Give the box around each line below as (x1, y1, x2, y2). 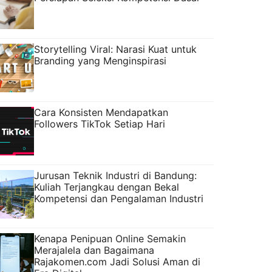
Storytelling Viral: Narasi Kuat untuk (34, 42, 197, 55)
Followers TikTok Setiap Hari (34, 117, 165, 130)
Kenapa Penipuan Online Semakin (34, 232, 186, 245)
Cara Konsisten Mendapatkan (34, 106, 168, 118)
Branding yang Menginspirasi (34, 54, 166, 67)
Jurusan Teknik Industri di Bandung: (34, 169, 197, 182)
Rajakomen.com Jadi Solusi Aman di (34, 255, 200, 268)
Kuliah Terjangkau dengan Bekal (34, 180, 179, 193)
